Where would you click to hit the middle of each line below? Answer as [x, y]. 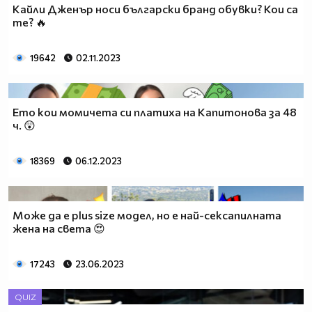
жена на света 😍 [59, 228]
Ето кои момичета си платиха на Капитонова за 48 [155, 111]
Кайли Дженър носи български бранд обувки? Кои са [155, 9]
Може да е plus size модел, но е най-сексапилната [147, 214]
